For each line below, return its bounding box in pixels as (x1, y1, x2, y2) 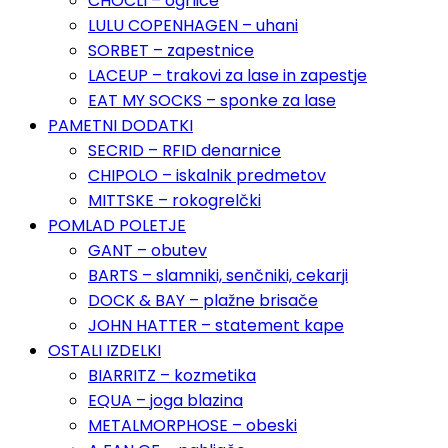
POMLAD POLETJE (48, 214, 186, 238)
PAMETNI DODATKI (48, 114, 193, 138)
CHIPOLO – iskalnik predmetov (88, 164, 326, 188)
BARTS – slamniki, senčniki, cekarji (88, 264, 348, 288)
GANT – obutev (88, 239, 207, 263)
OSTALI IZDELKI (48, 339, 161, 363)
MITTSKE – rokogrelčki (88, 189, 261, 213)
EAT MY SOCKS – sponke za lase (88, 89, 336, 113)
